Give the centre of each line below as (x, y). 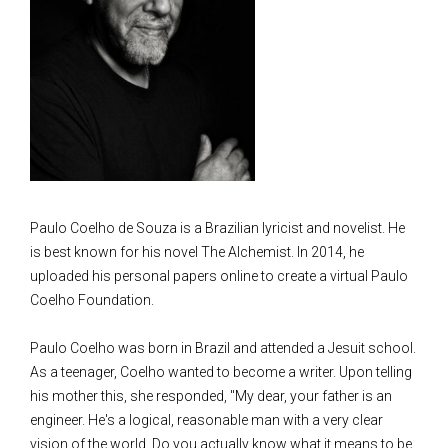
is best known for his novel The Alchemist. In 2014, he (197, 252)
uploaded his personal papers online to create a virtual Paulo (219, 276)
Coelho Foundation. (92, 300)
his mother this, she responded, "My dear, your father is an (211, 396)
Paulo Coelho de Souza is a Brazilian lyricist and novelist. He (217, 228)
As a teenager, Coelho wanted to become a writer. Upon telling (221, 372)
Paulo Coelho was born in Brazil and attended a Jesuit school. (223, 348)
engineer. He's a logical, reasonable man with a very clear (206, 420)
